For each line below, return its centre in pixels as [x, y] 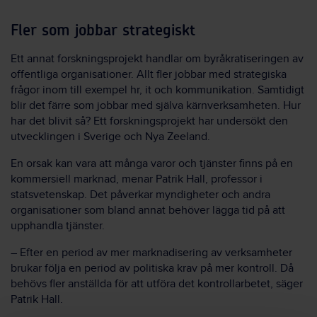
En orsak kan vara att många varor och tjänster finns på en [152, 164]
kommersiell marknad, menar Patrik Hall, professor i [137, 180]
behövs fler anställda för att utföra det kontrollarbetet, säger [157, 284]
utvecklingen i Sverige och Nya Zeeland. [110, 137]
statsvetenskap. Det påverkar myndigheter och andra [140, 195]
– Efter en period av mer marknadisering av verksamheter [151, 253]
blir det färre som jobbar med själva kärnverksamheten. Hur [156, 106]
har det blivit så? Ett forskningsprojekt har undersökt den [149, 122]
